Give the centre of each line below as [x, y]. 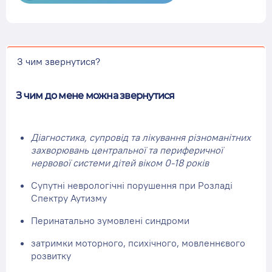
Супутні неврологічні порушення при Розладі [132, 185]
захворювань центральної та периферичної [127, 150]
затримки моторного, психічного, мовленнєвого [138, 243]
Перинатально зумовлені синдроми [110, 220]
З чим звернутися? [58, 61]
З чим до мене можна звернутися [95, 96]
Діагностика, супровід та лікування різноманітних [141, 137]
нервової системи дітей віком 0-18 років [120, 163]
